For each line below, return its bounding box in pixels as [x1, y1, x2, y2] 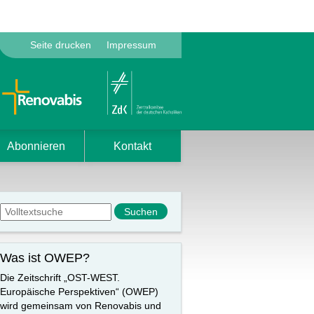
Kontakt [114, 140, 151, 152]
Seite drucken [29, 39, 91, 50]
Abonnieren [6, 140, 65, 152]
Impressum [106, 39, 156, 50]
